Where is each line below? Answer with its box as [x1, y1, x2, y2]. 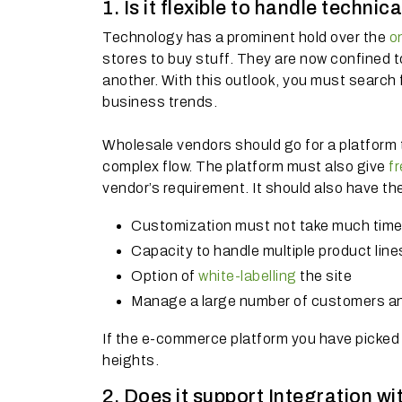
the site [296, 268, 352, 284]
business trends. [102, 94, 217, 109]
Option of [131, 268, 198, 284]
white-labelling [198, 268, 297, 284]
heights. [102, 353, 159, 368]
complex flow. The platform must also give [102, 159, 389, 174]
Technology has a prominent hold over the [102, 30, 389, 45]
